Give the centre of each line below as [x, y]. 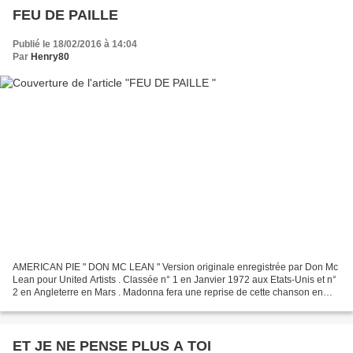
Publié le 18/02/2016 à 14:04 [75, 44]
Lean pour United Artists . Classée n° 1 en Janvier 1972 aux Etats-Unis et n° [175, 280]
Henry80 [50, 56]
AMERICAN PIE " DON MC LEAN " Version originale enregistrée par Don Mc [175, 268]
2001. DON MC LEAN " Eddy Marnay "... [98, 305]
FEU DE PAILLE [65, 15]
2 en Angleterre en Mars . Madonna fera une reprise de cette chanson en [168, 293]
